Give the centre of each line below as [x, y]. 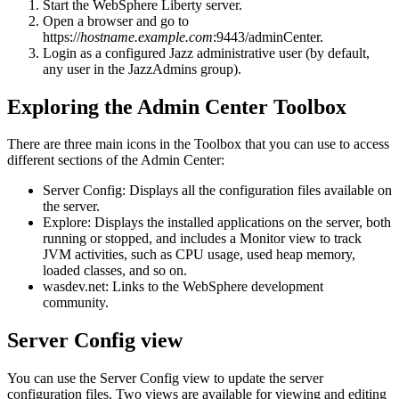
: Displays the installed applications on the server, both [239, 223]
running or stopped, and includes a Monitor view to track [202, 239]
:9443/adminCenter [266, 37]
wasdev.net [74, 287]
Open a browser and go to [116, 20]
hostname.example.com [147, 37]
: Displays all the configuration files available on [257, 191]
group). [219, 69]
